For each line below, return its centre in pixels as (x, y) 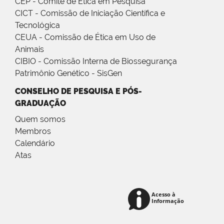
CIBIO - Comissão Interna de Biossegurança (96, 61)
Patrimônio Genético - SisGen (68, 73)
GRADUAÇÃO (40, 103)
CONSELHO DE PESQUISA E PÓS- (78, 91)
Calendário (35, 143)
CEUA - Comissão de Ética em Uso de (85, 37)
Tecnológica (37, 25)
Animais (29, 49)
